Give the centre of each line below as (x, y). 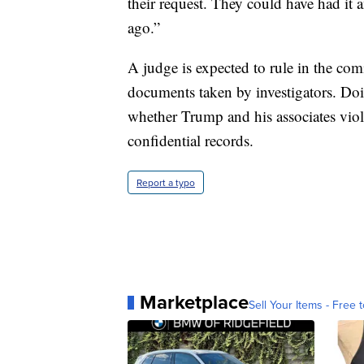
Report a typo (166, 183)
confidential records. (191, 141)
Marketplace (194, 302)
